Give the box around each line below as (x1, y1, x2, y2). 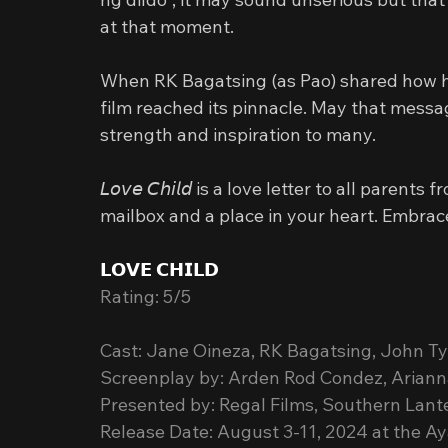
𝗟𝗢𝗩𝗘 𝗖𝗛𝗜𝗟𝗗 (100, 258, 219, 281)
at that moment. (100, 15, 234, 38)
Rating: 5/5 (100, 285, 191, 308)
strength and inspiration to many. (100, 123, 376, 146)
